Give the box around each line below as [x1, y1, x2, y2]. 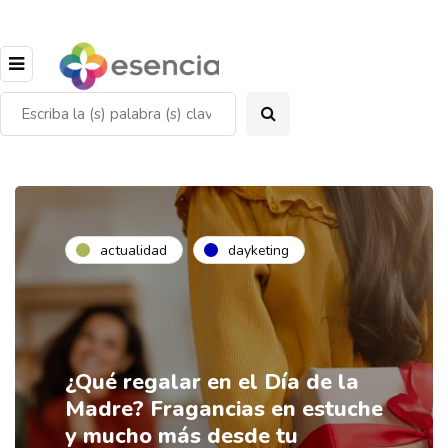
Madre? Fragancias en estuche [65, 394, 383, 425]
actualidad [100, 240, 167, 260]
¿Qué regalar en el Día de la [65, 367, 359, 398]
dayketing [228, 240, 289, 260]
